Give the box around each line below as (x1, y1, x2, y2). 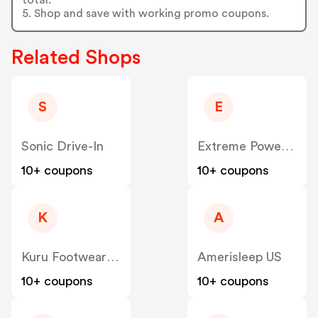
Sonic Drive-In (21, 140, 104, 153)
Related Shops (11, 48, 141, 68)
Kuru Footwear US (106, 251, 119, 264)
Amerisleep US (197, 251, 282, 264)
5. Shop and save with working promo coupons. (21, 7, 269, 19)
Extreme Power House (281, 140, 293, 153)
